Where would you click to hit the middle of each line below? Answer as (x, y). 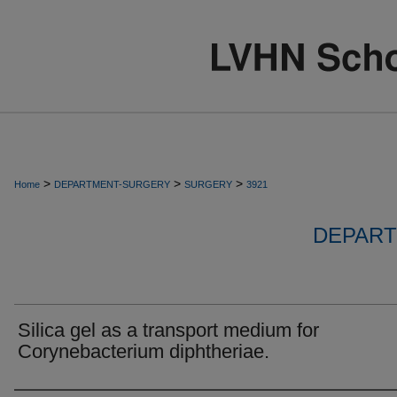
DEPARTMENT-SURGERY (112, 184)
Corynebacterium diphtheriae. (144, 351)
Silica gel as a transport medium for (168, 330)
